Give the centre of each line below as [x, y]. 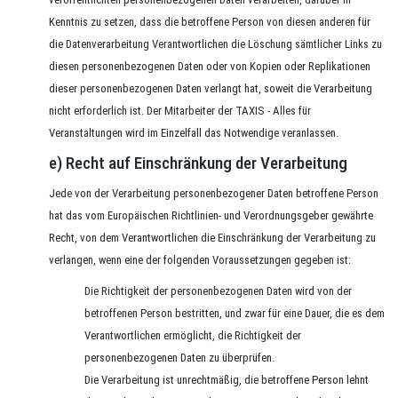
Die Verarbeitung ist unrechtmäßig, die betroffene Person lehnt [227, 380]
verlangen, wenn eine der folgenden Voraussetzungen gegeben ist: [200, 260]
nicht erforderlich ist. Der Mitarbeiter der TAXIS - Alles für [180, 111]
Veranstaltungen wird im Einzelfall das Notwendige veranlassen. [194, 133]
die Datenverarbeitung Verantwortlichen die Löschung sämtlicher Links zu [215, 44]
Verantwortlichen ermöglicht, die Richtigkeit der [193, 335]
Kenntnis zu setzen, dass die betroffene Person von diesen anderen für [210, 22]
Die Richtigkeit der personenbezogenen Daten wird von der [218, 291]
